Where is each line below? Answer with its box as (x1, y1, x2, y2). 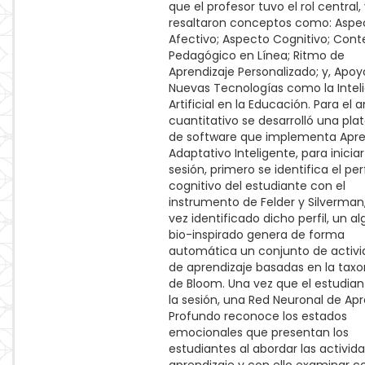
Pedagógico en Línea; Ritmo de (169, 47, 345, 64)
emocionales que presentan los (169, 324, 349, 341)
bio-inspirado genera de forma (169, 226, 345, 243)
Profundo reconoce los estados (169, 308, 347, 324)
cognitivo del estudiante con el (169, 178, 345, 194)
